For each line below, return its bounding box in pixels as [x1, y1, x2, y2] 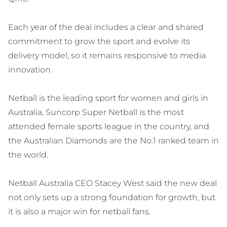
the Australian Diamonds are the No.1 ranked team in [8, 136, 219, 146]
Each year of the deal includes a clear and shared [8, 22, 204, 32]
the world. [8, 150, 48, 160]
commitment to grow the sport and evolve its [8, 36, 190, 47]
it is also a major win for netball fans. [8, 207, 150, 217]
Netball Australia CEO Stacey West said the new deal [8, 178, 217, 188]
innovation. [8, 65, 52, 75]
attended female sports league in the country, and [8, 122, 209, 132]
